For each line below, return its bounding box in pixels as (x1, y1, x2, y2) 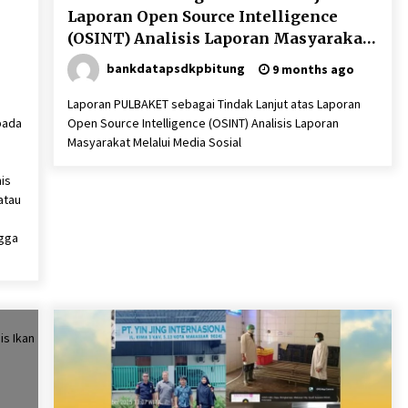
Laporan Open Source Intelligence (66, 7, 338, 25)
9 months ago (269, 61, 354, 77)
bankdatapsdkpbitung (106, 59, 245, 76)
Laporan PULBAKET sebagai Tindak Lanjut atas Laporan (66, 96, 361, 112)
